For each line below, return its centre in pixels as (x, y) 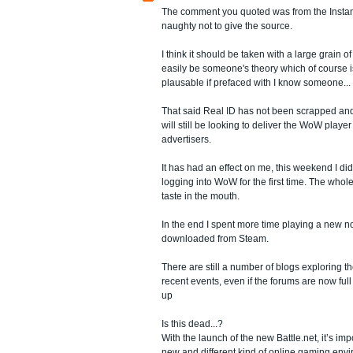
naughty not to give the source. (227, 26)
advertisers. (186, 139)
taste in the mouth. (201, 196)
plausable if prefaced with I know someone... (256, 82)
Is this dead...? (192, 323)
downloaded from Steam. (215, 238)
